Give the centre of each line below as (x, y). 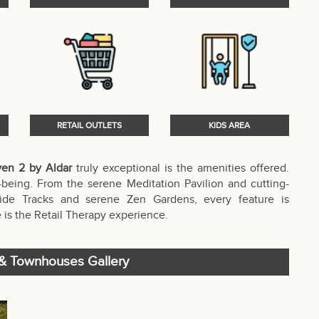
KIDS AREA (230, 125)
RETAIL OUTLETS (90, 125)
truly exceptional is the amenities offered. (181, 168)
